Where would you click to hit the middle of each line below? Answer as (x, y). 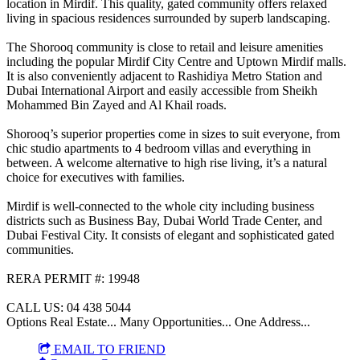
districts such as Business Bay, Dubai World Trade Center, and (164, 220)
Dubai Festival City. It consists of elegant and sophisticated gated (170, 235)
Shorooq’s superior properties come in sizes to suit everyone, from (173, 133)
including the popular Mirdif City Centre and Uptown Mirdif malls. (176, 61)
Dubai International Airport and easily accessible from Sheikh (162, 90)
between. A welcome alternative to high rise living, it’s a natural (167, 162)
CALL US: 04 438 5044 (69, 307)
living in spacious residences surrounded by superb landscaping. (168, 18)
